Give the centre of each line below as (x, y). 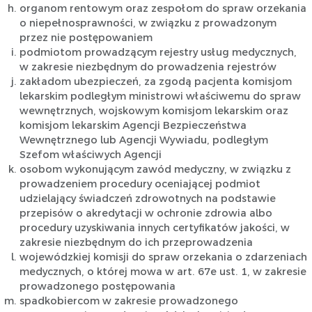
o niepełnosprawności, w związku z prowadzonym (148, 23)
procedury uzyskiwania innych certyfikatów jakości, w (154, 228)
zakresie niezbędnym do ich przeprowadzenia (136, 243)
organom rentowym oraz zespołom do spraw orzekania (163, 9)
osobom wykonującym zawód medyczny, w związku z (155, 170)
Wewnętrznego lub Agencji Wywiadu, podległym (143, 140)
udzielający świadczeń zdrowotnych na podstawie (147, 199)
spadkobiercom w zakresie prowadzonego (128, 301)
